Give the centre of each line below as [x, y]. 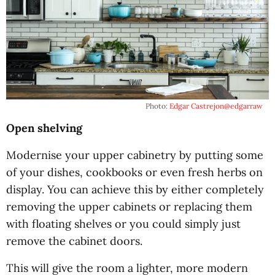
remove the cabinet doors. [74, 241]
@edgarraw [243, 106]
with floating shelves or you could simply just [123, 224]
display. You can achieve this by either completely [135, 190]
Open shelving [44, 128]
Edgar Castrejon [197, 106]
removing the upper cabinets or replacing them [129, 207]
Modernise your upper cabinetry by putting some [135, 155]
